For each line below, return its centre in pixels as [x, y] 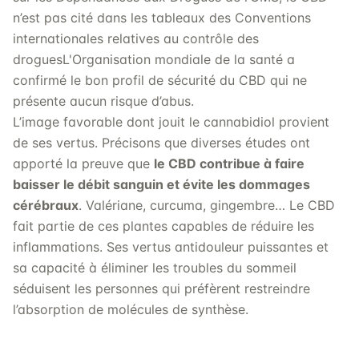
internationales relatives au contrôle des [136, 38]
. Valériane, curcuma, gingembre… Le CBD [207, 205]
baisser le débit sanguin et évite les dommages [161, 184]
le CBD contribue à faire [229, 163]
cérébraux [46, 205]
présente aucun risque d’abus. [103, 101]
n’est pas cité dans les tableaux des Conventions [162, 18]
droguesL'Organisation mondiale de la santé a [154, 59]
